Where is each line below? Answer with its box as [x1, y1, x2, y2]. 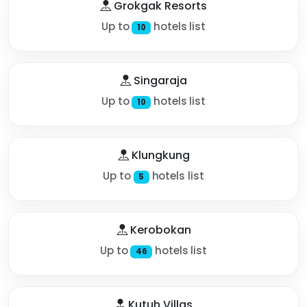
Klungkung [128, 147, 190, 163]
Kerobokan [127, 221, 191, 238]
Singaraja [131, 72, 187, 88]
